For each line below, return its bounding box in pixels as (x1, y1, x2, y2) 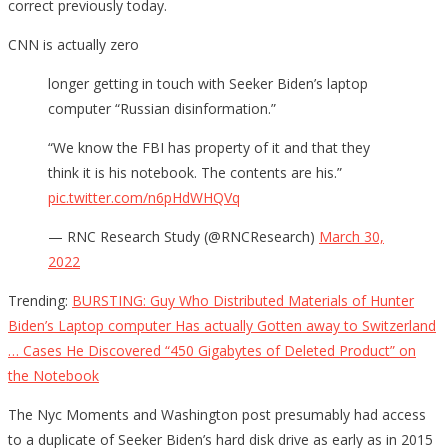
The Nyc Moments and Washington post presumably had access (8, 404, 426, 424)
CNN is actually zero (8, 34, 139, 54)
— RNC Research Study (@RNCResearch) (48, 226, 319, 246)
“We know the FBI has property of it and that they (48, 137, 370, 157)
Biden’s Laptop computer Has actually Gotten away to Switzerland (8, 315, 436, 335)
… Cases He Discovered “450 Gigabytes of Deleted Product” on (8, 340, 416, 360)
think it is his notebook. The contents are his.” (48, 162, 342, 182)
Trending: (8, 290, 72, 310)
